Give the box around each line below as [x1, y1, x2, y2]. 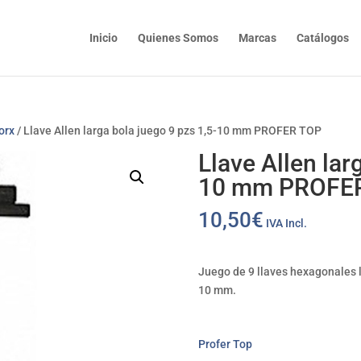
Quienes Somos [137, 31, 218, 44]
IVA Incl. [265, 217, 307, 230]
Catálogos [296, 31, 349, 44]
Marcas [238, 31, 276, 44]
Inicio [89, 31, 118, 44]
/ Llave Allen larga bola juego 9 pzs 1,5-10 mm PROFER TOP [15, 124, 322, 137]
